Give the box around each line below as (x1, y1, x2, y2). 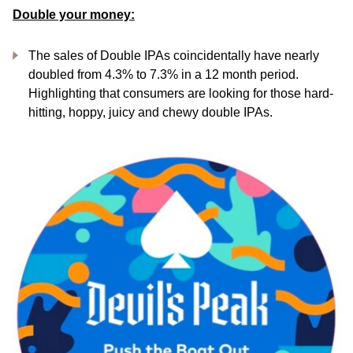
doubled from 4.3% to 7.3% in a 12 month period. (28, 68, 299, 82)
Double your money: (13, 8, 135, 22)
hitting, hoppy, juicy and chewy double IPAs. (28, 106, 273, 120)
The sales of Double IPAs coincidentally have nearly (28, 49, 319, 63)
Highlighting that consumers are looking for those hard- (28, 87, 333, 101)
